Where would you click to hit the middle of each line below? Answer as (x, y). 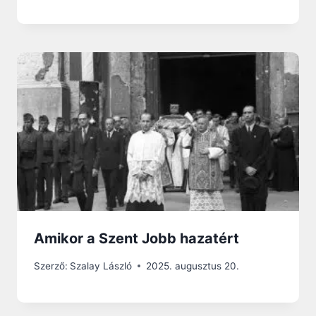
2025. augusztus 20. (193, 266)
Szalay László (101, 266)
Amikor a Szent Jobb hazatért (136, 239)
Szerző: (51, 266)
